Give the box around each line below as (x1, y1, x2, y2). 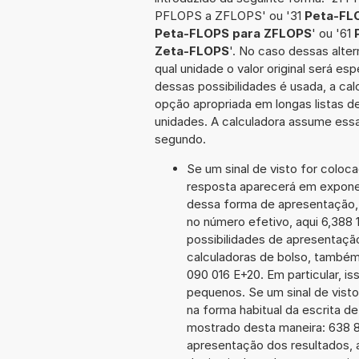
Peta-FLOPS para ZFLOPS (155, 25, 312, 41)
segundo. (155, 131, 206, 147)
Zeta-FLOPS (155, 42, 229, 58)
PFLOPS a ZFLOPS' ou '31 (155, 7, 305, 23)
